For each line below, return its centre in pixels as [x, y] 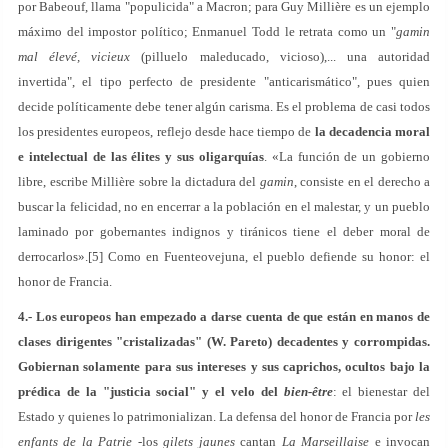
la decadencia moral [372, 131]
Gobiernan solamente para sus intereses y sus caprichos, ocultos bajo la [224, 366]
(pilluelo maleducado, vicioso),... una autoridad [280, 56]
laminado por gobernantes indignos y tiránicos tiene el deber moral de [224, 231]
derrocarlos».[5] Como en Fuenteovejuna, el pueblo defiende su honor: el [224, 256]
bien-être [308, 391]
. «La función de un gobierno [347, 156]
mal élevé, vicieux [74, 56]
